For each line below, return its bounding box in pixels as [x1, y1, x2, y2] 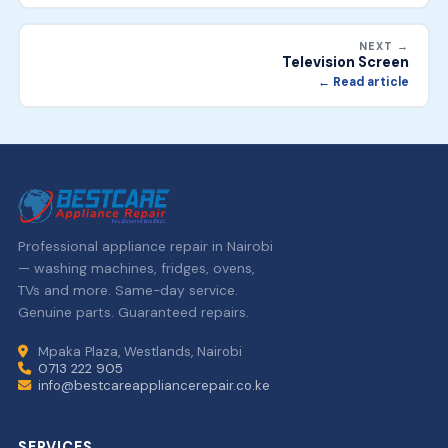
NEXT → [359, 40, 409, 54]
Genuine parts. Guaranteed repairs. [17, 302, 249, 321]
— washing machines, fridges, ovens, [17, 258, 255, 277]
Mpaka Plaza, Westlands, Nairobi [33, 342, 242, 360]
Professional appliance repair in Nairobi [17, 236, 273, 255]
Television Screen [281, 53, 409, 72]
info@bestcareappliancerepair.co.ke [33, 376, 270, 394]
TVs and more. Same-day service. [17, 280, 238, 299]
